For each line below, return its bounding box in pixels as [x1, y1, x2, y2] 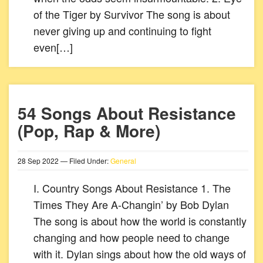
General [110, 156, 136, 166]
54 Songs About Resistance [18, 101, 236, 125]
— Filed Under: [59, 156, 110, 166]
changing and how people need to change [33, 230, 230, 245]
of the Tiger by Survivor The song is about [33, 6, 230, 22]
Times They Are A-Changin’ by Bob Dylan [33, 197, 229, 212]
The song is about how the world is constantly [33, 213, 247, 228]
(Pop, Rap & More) [18, 119, 160, 143]
